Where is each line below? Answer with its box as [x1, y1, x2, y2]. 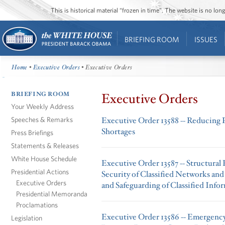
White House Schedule [11, 154, 77, 163]
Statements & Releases [11, 141, 79, 150]
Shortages [101, 126, 135, 137]
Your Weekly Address [11, 101, 74, 110]
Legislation [11, 213, 42, 222]
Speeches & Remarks [11, 115, 73, 124]
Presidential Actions [11, 167, 69, 176]
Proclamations [16, 200, 58, 209]
